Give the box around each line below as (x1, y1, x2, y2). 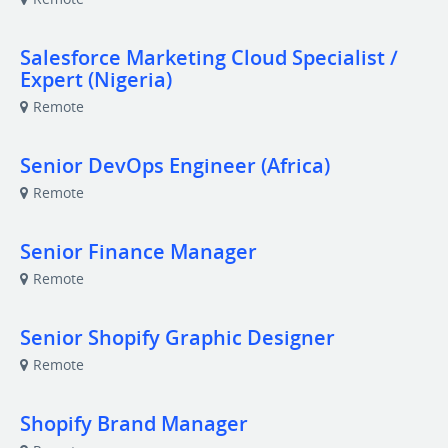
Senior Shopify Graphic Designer (20, 324, 335, 351)
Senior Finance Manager (20, 238, 257, 265)
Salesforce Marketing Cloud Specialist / (20, 44, 398, 71)
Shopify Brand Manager (20, 410, 248, 437)
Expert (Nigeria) (20, 66, 172, 93)
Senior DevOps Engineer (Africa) (20, 152, 330, 179)
